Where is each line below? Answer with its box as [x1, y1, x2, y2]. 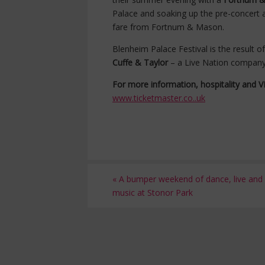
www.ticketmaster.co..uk [112, 92, 205, 104]
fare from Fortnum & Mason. [112, 21, 224, 33]
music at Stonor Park [112, 187, 193, 199]
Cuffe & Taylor [112, 57, 168, 69]
